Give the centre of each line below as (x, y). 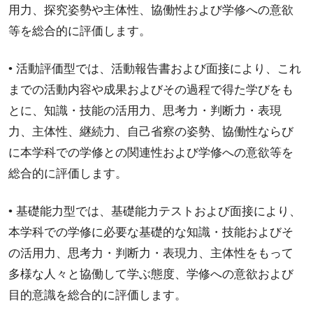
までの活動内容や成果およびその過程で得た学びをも (151, 89)
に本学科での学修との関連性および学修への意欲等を (151, 152)
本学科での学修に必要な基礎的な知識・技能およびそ (151, 232)
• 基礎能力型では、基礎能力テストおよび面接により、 (154, 211)
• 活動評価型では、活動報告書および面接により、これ (154, 68)
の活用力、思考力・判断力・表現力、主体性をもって (151, 253)
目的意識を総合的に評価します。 (97, 295)
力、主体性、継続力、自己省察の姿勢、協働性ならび (151, 131)
